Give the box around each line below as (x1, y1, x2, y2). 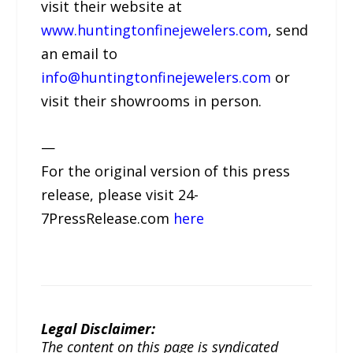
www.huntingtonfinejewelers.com (41, 20, 269, 39)
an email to (41, 43, 118, 63)
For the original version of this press (41, 161, 291, 180)
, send (268, 20, 309, 39)
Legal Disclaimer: (41, 318, 156, 338)
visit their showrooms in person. (41, 91, 262, 110)
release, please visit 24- (41, 184, 199, 204)
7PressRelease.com (41, 208, 174, 228)
